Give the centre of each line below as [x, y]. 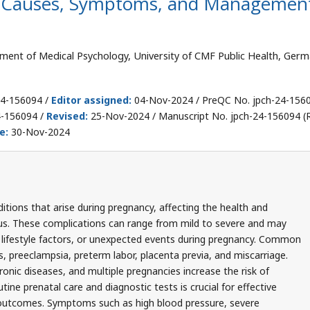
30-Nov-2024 [39, 132]
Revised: [67, 116]
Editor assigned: [91, 100]
